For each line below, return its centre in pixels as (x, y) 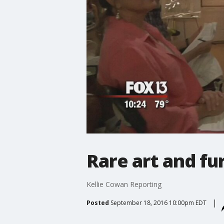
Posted (97, 202)
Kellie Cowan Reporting (124, 184)
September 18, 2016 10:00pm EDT (158, 202)
